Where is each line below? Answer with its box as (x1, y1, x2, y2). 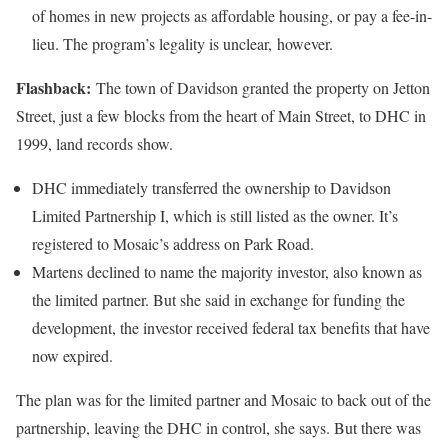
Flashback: (16, 75, 96, 99)
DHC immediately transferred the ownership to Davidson (32, 176, 391, 198)
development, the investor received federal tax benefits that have (32, 316, 430, 338)
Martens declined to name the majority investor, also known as (32, 260, 422, 282)
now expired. (32, 344, 113, 366)
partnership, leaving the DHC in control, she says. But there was (16, 416, 421, 438)
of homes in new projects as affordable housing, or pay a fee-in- (32, 4, 432, 26)
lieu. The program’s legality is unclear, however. (32, 32, 333, 54)
